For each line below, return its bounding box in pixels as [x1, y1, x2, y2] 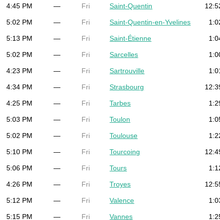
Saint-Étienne [110, 34, 152, 42]
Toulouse [110, 131, 138, 139]
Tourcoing [110, 147, 140, 156]
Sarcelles [110, 50, 138, 58]
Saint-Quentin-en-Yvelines [110, 18, 191, 26]
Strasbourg [110, 82, 144, 91]
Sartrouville [110, 66, 145, 75]
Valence [110, 196, 135, 204]
